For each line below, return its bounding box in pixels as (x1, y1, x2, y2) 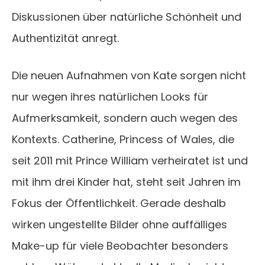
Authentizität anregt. (12, 31, 119, 46)
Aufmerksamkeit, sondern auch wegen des (12, 111, 238, 126)
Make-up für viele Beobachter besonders (12, 238, 228, 254)
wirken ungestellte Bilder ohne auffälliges (12, 217, 227, 232)
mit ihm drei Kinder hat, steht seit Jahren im (12, 174, 241, 190)
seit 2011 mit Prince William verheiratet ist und (12, 153, 248, 169)
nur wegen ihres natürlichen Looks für (12, 89, 208, 105)
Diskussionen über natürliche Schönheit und (12, 9, 241, 25)
